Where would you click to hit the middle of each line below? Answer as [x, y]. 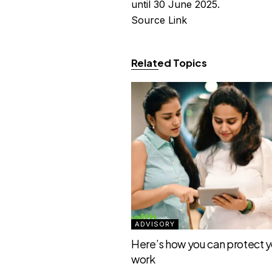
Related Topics [169, 63]
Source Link [159, 20]
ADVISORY [155, 224]
